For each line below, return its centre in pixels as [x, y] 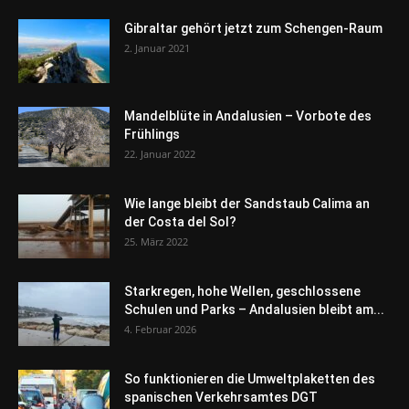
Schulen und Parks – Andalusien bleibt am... [254, 309]
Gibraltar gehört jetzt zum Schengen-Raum [253, 28]
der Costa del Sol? [180, 221]
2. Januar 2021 [157, 47]
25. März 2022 [156, 241]
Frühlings [152, 134]
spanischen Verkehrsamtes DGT [221, 397]
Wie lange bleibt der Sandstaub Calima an [247, 203]
